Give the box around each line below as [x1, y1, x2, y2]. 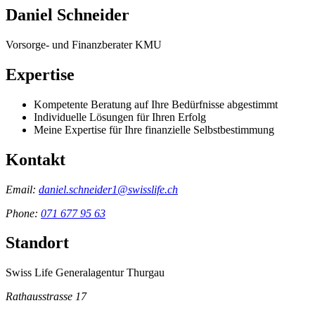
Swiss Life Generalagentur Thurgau [6, 266, 165, 279]
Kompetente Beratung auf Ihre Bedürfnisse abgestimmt [34, 98, 278, 110]
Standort [6, 233, 69, 252]
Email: [6, 183, 39, 195]
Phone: [6, 207, 41, 219]
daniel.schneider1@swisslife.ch [39, 183, 178, 195]
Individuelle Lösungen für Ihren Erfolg [34, 110, 206, 123]
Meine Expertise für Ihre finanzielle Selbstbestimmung [34, 123, 274, 136]
